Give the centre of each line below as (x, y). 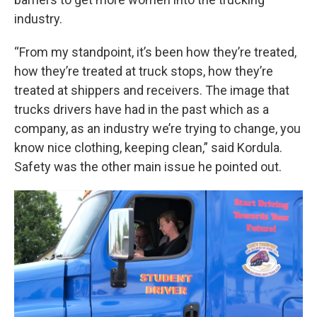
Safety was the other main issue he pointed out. (148, 167)
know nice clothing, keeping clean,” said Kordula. (148, 148)
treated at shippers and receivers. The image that (152, 90)
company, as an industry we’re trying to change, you (157, 128)
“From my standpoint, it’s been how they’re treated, (155, 52)
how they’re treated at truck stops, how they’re (144, 71)
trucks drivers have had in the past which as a (142, 109)
